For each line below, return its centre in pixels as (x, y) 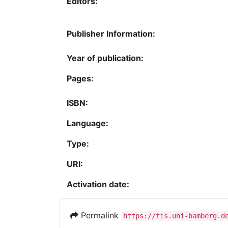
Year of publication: (105, 58)
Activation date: (98, 184)
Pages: (80, 78)
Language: (88, 123)
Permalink (100, 215)
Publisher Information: (111, 33)
